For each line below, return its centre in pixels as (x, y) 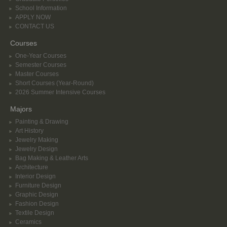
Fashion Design (37, 204)
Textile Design (35, 213)
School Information (41, 8)
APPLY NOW (33, 17)
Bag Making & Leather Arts (52, 158)
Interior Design (35, 176)
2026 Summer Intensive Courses (60, 92)
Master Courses (37, 74)
